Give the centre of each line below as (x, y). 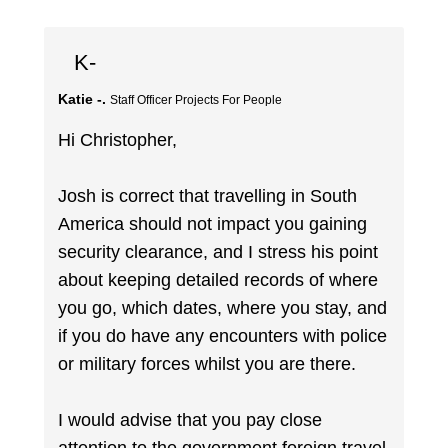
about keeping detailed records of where (218, 280)
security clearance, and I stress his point (218, 252)
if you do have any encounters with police (223, 336)
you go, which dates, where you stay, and (223, 308)
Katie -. (82, 98)
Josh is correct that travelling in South (208, 196)
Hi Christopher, (118, 140)
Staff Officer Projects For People (196, 99)
